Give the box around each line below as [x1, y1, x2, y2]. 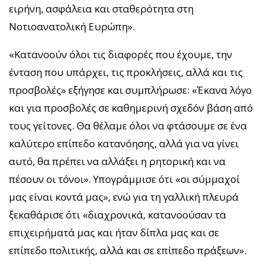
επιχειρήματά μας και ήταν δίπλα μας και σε [9, 226, 219, 240]
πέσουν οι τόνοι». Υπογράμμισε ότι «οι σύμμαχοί [9, 172, 240, 186]
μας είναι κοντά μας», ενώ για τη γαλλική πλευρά [9, 190, 239, 204]
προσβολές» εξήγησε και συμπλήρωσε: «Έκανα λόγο [9, 83, 252, 97]
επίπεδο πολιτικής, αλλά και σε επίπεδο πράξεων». [9, 243, 246, 258]
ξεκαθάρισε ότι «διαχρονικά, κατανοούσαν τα [9, 208, 226, 222]
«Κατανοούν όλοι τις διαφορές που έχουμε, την [9, 47, 232, 62]
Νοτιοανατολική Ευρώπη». [9, 20, 135, 34]
